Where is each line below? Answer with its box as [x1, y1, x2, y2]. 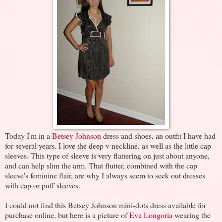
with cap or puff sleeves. [5, 179, 80, 190]
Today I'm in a [5, 130, 52, 141]
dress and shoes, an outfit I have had [101, 130, 216, 141]
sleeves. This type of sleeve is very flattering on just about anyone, [5, 150, 210, 161]
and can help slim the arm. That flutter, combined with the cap [5, 160, 197, 170]
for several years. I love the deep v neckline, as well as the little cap [5, 140, 211, 151]
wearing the [172, 209, 211, 220]
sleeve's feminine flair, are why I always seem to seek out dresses [5, 169, 205, 180]
